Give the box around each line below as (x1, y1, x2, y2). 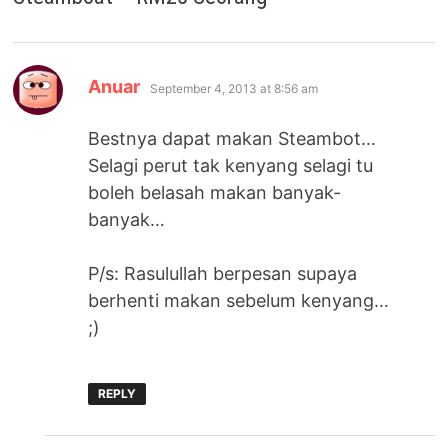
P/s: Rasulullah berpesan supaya (88, 263, 358, 285)
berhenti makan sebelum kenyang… (88, 290, 390, 312)
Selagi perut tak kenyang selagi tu (88, 155, 374, 177)
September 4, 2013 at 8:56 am (150, 81, 319, 97)
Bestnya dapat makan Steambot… (88, 128, 377, 150)
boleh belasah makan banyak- (88, 182, 342, 204)
